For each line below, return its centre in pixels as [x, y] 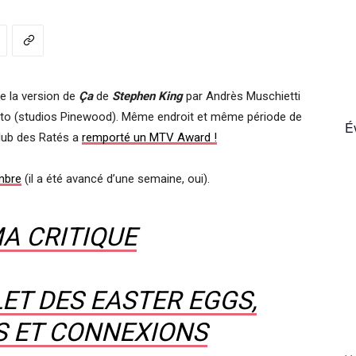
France [194, 75]
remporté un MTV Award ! [149, 137]
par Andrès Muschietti [242, 96]
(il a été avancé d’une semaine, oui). [116, 179]
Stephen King [147, 96]
